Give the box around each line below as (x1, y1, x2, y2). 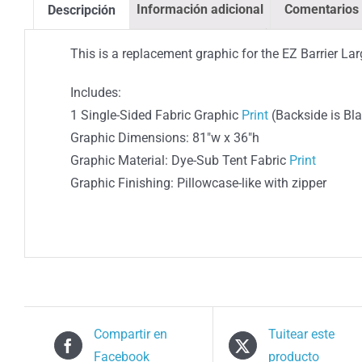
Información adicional (137, 2, 263, 17)
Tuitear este (267, 326, 335, 342)
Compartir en (93, 326, 167, 342)
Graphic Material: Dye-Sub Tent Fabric (70, 153, 290, 169)
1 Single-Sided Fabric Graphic (70, 107, 242, 124)
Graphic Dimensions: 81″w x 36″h (70, 130, 260, 146)
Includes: (70, 85, 122, 101)
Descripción (48, 2, 116, 18)
